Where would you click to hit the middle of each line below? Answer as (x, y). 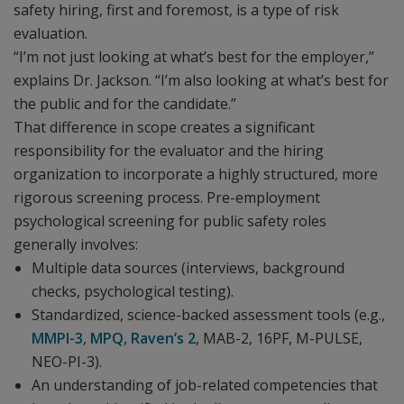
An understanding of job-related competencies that (205, 385)
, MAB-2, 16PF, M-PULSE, (279, 338)
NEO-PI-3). (67, 362)
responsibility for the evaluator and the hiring (169, 151)
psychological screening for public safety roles (170, 221)
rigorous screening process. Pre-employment (167, 197)
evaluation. (50, 33)
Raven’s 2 (163, 338)
